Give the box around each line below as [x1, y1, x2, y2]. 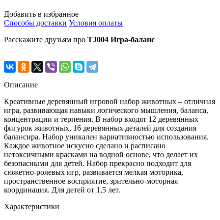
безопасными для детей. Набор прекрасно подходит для [4, 159, 191, 167]
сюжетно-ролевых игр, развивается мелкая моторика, [4, 168, 183, 176]
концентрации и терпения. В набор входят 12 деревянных [4, 115, 198, 123]
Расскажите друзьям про [4, 35, 87, 44]
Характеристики [4, 202, 59, 211]
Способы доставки [4, 19, 67, 27]
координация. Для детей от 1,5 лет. [4, 186, 120, 194]
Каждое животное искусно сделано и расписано [4, 141, 165, 150]
